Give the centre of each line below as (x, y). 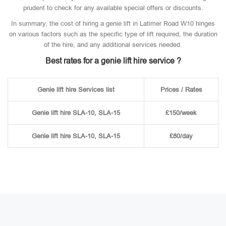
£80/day (181, 136)
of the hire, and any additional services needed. (113, 45)
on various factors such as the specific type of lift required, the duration (113, 34)
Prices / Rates (181, 90)
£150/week (181, 113)
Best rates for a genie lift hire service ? (113, 61)
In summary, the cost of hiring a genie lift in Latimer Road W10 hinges (113, 23)
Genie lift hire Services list (76, 90)
